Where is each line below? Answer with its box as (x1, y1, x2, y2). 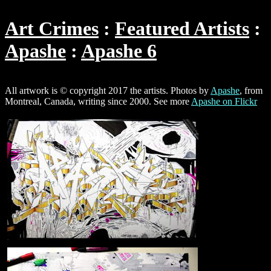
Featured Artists (115, 18, 249, 40)
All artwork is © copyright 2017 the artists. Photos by (5, 85, 211, 96)
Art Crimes (5, 18, 99, 40)
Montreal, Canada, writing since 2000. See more (5, 96, 191, 106)
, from (240, 85, 263, 96)
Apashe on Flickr (191, 96, 257, 106)
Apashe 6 (81, 40, 157, 62)
